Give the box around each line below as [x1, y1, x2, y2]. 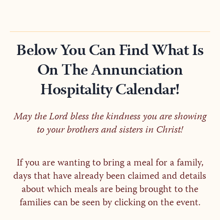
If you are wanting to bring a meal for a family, [16, 155, 203, 172]
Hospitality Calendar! [40, 78, 180, 104]
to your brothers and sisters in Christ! [36, 122, 183, 139]
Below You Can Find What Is [16, 39, 204, 65]
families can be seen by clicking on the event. [19, 195, 200, 212]
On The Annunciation [37, 58, 183, 84]
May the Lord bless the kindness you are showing [13, 109, 206, 126]
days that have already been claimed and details [13, 168, 207, 185]
